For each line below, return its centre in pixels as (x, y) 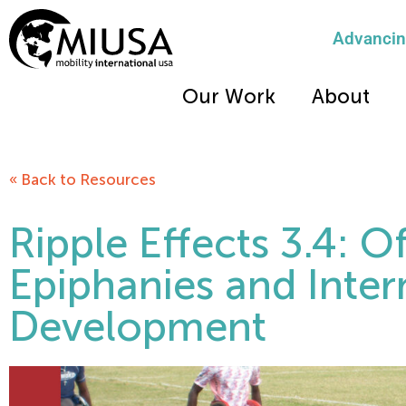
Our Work (229, 97)
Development (138, 326)
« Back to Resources (82, 180)
